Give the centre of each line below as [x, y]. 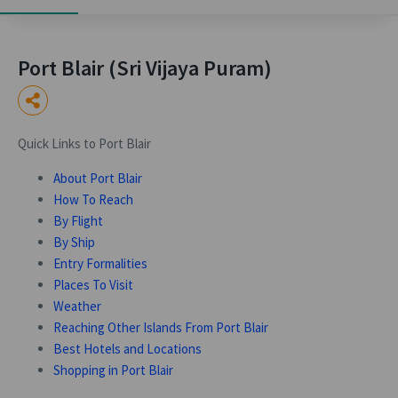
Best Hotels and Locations [127, 349]
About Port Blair [98, 178]
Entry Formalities [100, 263]
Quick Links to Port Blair [84, 143]
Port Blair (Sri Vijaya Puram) [145, 68]
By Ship [74, 242]
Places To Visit [93, 285]
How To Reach [93, 199]
